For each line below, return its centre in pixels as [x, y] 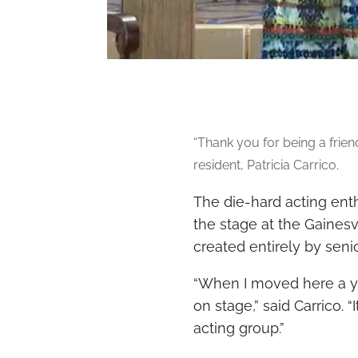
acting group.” [241, 328]
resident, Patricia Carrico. [267, 165]
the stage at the [249, 225]
